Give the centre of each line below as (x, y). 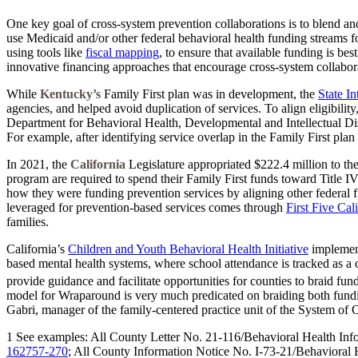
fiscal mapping (122, 52)
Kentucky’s (70, 93)
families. (28, 221)
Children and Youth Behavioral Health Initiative (188, 249)
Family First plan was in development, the (209, 93)
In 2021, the (38, 164)
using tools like (46, 52)
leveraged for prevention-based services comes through (146, 207)
